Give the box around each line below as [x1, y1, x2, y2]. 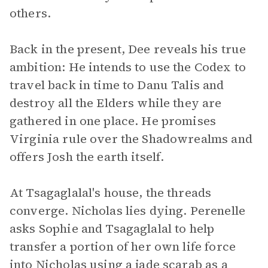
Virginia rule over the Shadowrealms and [10, 130, 252, 147]
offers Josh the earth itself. [10, 148, 165, 165]
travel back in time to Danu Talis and [10, 77, 224, 93]
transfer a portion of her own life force [10, 238, 236, 255]
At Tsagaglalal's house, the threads [10, 184, 212, 201]
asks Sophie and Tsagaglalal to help [10, 220, 215, 237]
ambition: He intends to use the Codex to [10, 59, 246, 75]
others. [10, 5, 51, 22]
